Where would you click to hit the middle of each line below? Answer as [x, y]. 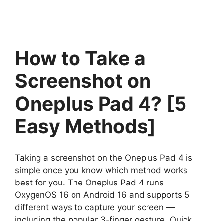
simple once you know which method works [101, 170]
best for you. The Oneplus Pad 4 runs [89, 182]
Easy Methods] [85, 126]
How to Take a [80, 58]
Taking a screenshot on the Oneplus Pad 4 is [104, 158]
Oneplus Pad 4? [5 [101, 103]
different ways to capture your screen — [95, 207]
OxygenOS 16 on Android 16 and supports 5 [102, 195]
